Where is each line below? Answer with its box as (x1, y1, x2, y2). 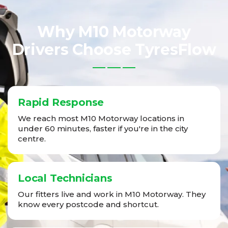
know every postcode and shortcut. (18, 199, 159, 210)
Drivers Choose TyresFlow (12, 40, 216, 60)
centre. (18, 134, 46, 144)
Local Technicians (18, 172, 112, 185)
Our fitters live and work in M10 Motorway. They (18, 189, 206, 199)
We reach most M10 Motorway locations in (18, 113, 184, 124)
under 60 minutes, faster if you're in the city (18, 124, 188, 134)
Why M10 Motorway (37, 22, 191, 42)
